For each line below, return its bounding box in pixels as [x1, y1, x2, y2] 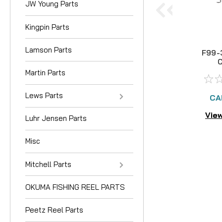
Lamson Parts [25, 45, 72, 55]
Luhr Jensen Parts [25, 113, 87, 123]
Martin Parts [25, 67, 65, 77]
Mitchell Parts [25, 159, 71, 169]
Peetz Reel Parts [25, 205, 83, 215]
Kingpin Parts [25, 22, 69, 32]
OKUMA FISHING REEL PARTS [25, 182, 125, 192]
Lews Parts [25, 91, 63, 101]
